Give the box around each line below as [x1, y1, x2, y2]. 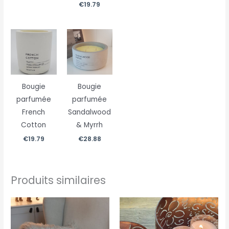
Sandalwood [68, 107, 111, 118]
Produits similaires [11, 173, 106, 188]
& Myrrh [76, 120, 103, 130]
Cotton [21, 120, 47, 130]
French [22, 107, 45, 118]
